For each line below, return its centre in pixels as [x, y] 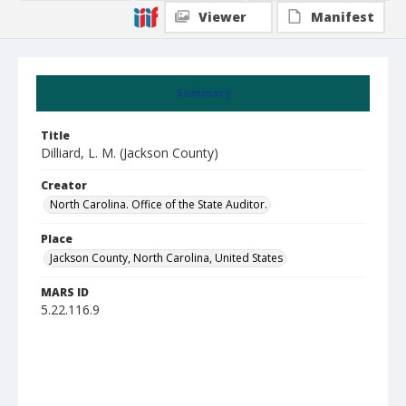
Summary [203, 93]
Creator [64, 185]
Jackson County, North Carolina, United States [166, 258]
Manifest [343, 17]
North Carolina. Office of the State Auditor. [159, 204]
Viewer [222, 17]
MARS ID [65, 292]
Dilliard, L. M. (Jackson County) [130, 153]
